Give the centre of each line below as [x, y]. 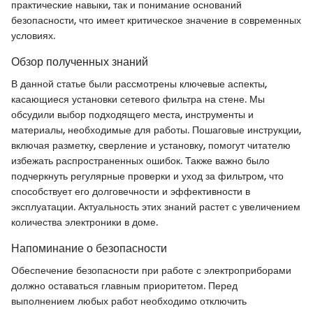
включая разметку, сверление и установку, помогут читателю [151, 146]
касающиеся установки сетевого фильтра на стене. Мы [138, 100]
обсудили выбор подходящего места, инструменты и [132, 115]
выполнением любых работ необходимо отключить [129, 301]
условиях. [33, 36]
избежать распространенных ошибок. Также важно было [140, 161]
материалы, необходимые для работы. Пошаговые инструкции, [156, 130]
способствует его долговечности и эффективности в [131, 192]
